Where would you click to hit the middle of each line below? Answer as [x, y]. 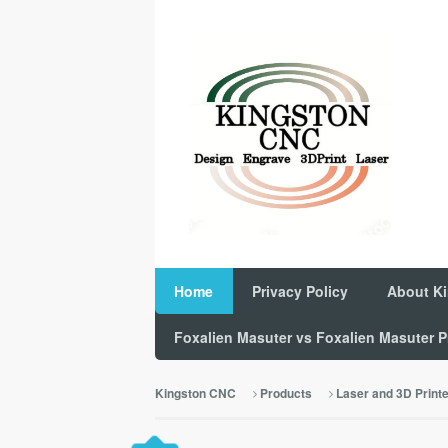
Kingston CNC [195, 393]
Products [285, 393]
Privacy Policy [300, 290]
